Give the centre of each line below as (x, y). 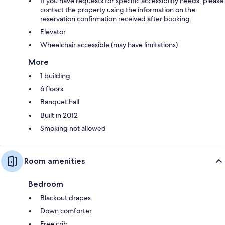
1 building (55, 76)
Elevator (53, 31)
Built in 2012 (59, 115)
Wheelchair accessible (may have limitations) (109, 44)
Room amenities (54, 161)
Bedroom (46, 184)
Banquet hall (60, 102)
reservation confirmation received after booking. (116, 18)
